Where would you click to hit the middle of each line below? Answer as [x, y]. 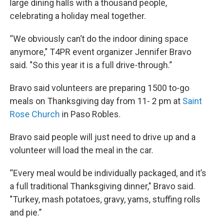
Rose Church [35, 114]
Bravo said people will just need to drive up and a [103, 137]
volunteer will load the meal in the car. [82, 150]
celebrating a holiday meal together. [78, 16]
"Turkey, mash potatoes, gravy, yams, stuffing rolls [105, 199]
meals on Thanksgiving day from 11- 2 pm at [96, 101]
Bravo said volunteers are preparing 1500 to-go [100, 88]
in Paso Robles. [90, 114]
